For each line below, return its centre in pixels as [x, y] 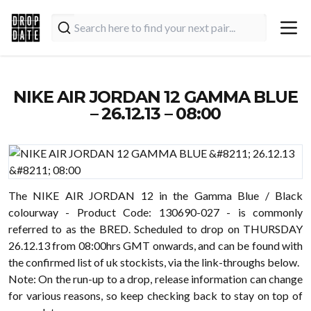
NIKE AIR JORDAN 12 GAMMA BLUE [155, 97]
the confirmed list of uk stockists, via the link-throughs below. [154, 262]
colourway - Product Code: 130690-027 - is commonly [155, 212]
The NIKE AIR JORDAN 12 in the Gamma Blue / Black [155, 195]
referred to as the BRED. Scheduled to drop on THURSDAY [155, 229]
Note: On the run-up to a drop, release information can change [155, 279]
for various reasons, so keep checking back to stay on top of [155, 295]
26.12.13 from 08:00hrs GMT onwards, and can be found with [155, 245]
